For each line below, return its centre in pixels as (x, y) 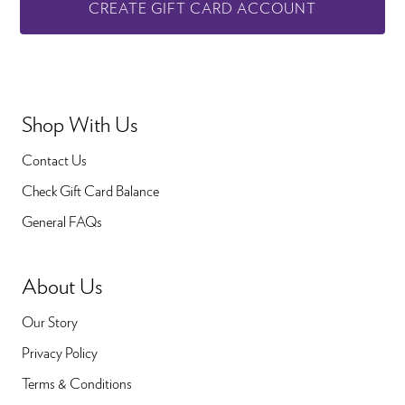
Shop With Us (80, 125)
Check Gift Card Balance (90, 192)
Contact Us (54, 161)
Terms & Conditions (77, 384)
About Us (62, 287)
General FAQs (62, 222)
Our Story (50, 323)
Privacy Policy (60, 353)
